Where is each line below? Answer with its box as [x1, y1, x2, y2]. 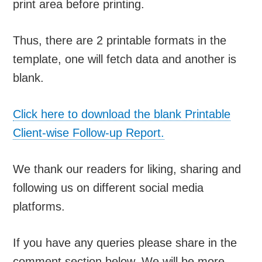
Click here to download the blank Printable [13, 107, 231, 120]
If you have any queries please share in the [13, 236, 237, 249]
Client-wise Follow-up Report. [13, 126, 165, 139]
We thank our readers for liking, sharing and [13, 162, 242, 175]
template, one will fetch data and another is [13, 52, 237, 65]
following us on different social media [13, 181, 204, 194]
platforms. [13, 199, 65, 213]
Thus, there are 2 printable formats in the [13, 33, 227, 47]
